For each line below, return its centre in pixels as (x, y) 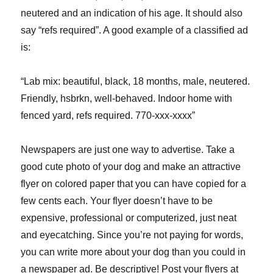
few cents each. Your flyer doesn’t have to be (117, 201)
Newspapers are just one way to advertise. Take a (128, 150)
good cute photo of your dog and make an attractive (131, 167)
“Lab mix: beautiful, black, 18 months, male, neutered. (136, 82)
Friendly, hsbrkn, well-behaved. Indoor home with (127, 99)
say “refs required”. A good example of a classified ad (135, 30)
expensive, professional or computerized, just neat (129, 218)
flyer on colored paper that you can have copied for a (134, 184)
